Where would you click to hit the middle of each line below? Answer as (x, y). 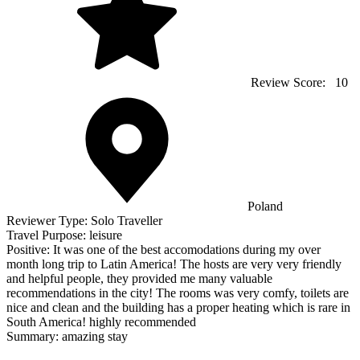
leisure (106, 235)
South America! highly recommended (101, 322)
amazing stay (95, 337)
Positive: (30, 250)
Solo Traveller (127, 221)
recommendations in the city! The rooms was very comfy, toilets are (178, 293)
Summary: (34, 337)
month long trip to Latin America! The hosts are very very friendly (174, 264)
